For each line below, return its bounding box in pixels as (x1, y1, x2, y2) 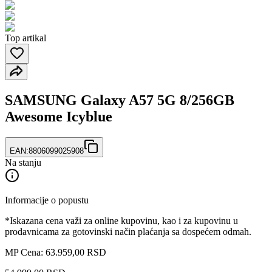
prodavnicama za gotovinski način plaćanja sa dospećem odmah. (5, 226, 251, 237)
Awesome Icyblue (5, 108, 112, 124)
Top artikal (5, 33, 46, 43)
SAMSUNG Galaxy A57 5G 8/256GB (5, 92, 234, 108)
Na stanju (5, 157, 41, 168)
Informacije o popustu (5, 194, 89, 205)
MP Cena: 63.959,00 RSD (5, 246, 106, 257)
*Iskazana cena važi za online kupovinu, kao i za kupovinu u (5, 215, 238, 226)
